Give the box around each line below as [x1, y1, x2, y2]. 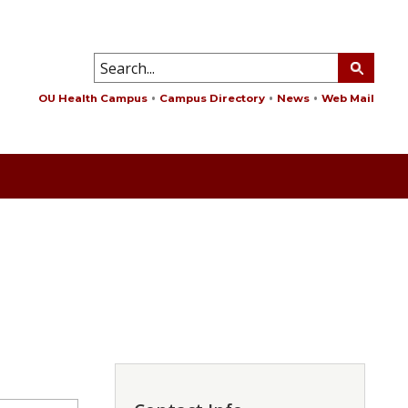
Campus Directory [159, 92, 265, 105]
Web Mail [321, 92, 374, 105]
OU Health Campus [38, 92, 148, 105]
